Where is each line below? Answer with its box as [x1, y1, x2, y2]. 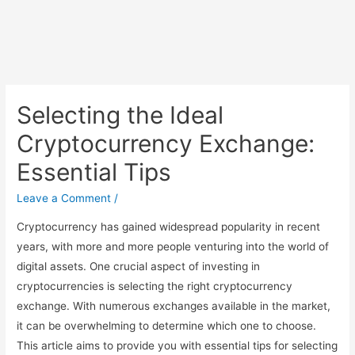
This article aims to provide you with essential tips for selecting [17, 338, 338, 352]
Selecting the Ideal [17, 101, 224, 130]
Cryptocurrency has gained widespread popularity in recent [17, 219, 321, 233]
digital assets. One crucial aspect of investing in [17, 259, 261, 273]
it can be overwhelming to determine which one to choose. [17, 319, 317, 332]
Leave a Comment [17, 192, 112, 205]
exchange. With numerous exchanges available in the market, [17, 299, 331, 312]
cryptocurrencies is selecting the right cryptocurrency [17, 279, 293, 292]
